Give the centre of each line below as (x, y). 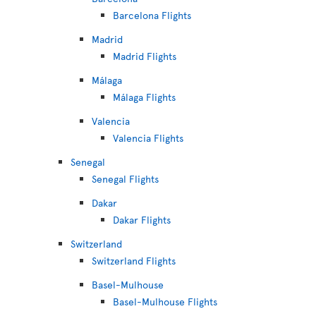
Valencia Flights (148, 138)
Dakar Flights (142, 220)
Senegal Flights (125, 179)
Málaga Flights (144, 97)
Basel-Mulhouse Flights (165, 302)
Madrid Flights (145, 56)
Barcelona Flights (152, 15)
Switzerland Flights (134, 261)
